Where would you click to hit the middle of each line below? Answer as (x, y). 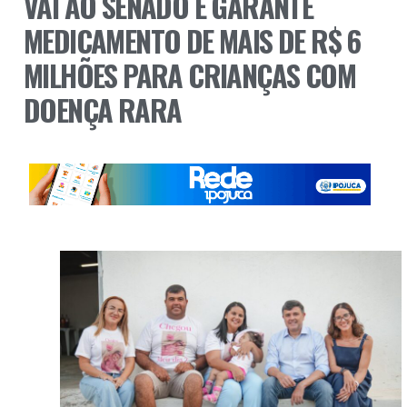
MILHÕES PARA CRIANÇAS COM (189, 74)
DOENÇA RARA (103, 109)
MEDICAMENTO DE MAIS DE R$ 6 (192, 40)
